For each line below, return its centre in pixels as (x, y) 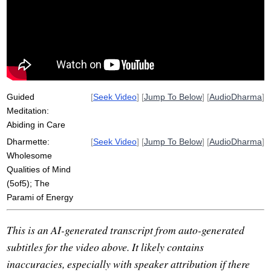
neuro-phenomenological (118, 60)
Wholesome (30, 156)
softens (138, 18)
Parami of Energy (40, 198)
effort (170, 18)
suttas (81, 18)
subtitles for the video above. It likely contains (106, 247)
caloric (132, 46)
